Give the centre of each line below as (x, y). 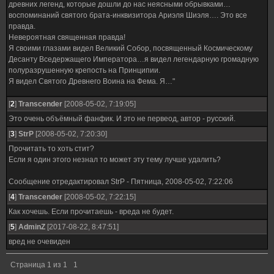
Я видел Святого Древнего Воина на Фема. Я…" (92, 81)
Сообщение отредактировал (60, 182)
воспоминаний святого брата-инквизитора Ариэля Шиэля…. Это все (128, 15)
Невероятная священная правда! (67, 37)
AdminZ (32, 227)
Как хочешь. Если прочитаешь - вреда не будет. (91, 212)
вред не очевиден (39, 242)
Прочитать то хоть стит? (51, 149)
